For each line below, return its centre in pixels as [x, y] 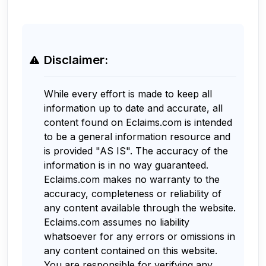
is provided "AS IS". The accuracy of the [136, 151]
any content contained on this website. [131, 250]
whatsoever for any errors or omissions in [140, 236]
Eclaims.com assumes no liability [117, 222]
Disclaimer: [76, 59]
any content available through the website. [140, 208]
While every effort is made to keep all [128, 94]
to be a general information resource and [137, 136]
